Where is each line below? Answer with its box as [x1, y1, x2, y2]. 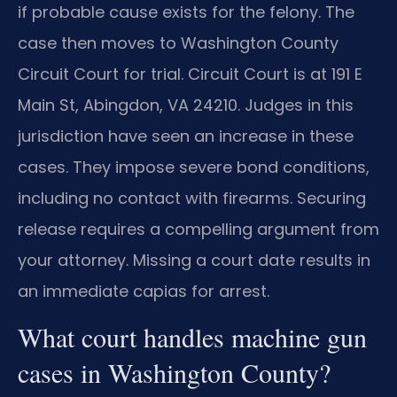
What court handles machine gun [18, 318, 367, 354]
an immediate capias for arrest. [18, 279, 269, 302]
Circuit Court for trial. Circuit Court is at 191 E [18, 62, 362, 85]
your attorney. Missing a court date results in [18, 248, 370, 271]
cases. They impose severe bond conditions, [18, 155, 370, 178]
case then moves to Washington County [18, 31, 339, 54]
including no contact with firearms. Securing [18, 186, 366, 209]
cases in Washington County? [18, 354, 331, 390]
